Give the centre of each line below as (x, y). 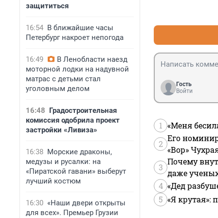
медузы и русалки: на (63, 162)
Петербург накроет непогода (75, 37)
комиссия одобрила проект (73, 120)
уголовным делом (58, 89)
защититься (47, 6)
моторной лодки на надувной (77, 69)
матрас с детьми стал (63, 79)
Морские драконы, (80, 152)
